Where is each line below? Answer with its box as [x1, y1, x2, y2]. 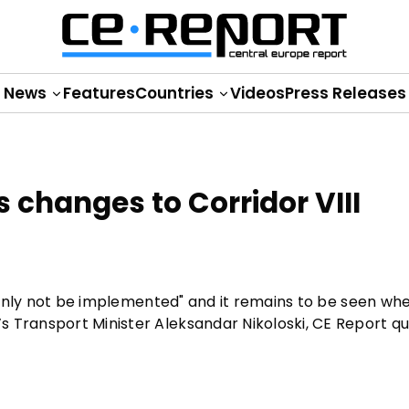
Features [62, 82, 135, 104]
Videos [229, 82, 285, 104]
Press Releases [284, 82, 406, 104]
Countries [134, 82, 217, 104]
